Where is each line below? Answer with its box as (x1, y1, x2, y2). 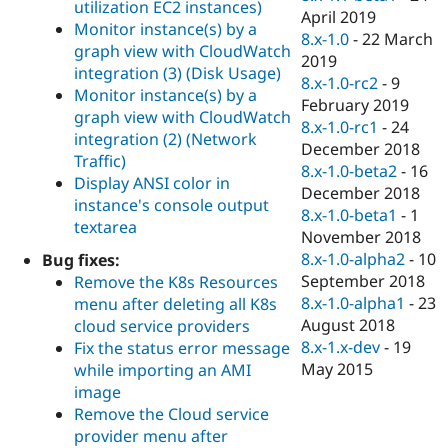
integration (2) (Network (74, 127, 257, 150)
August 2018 (301, 314, 396, 337)
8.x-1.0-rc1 (301, 116, 379, 139)
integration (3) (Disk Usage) (74, 61, 281, 84)
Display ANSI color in (74, 171, 230, 194)
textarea (74, 215, 137, 238)
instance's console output (74, 193, 269, 216)
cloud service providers (74, 314, 250, 337)
